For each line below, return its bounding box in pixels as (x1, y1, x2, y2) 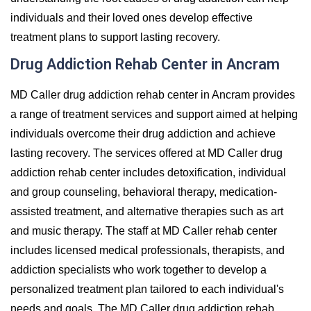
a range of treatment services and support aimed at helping (10, 108, 298, 120)
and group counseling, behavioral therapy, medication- (10, 185, 277, 198)
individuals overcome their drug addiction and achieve (10, 127, 276, 140)
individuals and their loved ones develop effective (10, 11, 253, 24)
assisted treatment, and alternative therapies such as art (10, 205, 283, 217)
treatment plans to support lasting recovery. (10, 31, 220, 43)
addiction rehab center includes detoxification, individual (10, 166, 286, 178)
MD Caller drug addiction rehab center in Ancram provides (10, 88, 295, 101)
